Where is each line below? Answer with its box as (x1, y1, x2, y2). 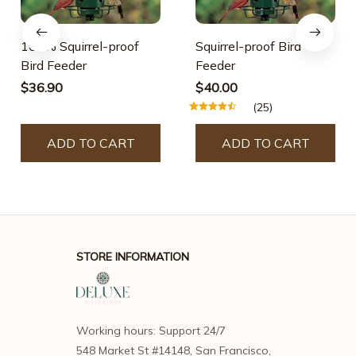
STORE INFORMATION (76, 249, 189, 264)
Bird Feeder (21, 56, 87, 73)
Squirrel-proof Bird (195, 37, 301, 54)
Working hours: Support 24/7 (76, 323, 226, 338)
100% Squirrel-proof (21, 37, 139, 54)
